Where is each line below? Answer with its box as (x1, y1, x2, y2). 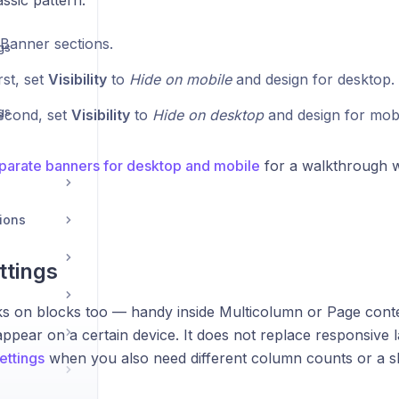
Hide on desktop (151, 106, 264, 124)
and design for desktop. (231, 70, 395, 88)
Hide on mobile (128, 70, 232, 88)
